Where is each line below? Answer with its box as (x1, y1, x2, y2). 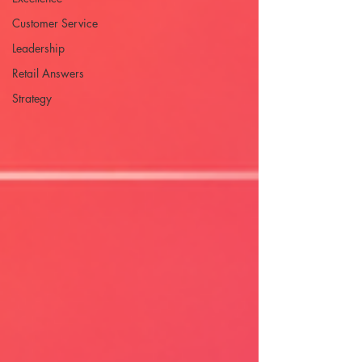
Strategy (12, 90, 52, 106)
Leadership (12, 40, 65, 56)
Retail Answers (12, 65, 84, 81)
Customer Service (12, 15, 98, 31)
